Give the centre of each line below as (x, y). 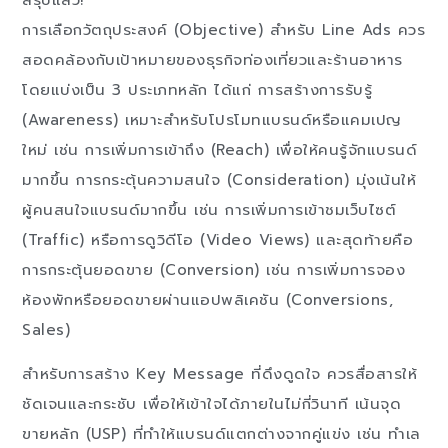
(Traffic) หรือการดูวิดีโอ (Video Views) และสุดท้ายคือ (218, 239)
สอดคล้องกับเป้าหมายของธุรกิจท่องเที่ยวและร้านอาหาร (212, 59)
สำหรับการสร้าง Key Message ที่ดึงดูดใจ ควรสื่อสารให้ (220, 374)
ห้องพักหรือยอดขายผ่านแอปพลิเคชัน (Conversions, (208, 299)
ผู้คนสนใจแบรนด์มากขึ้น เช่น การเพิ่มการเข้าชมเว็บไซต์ (209, 209)
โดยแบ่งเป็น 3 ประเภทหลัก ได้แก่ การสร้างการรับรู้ (197, 89)
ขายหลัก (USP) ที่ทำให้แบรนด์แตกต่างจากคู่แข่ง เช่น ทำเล (221, 434)
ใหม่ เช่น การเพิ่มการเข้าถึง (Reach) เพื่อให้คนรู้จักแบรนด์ (220, 149)
